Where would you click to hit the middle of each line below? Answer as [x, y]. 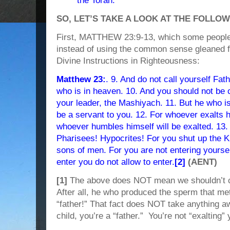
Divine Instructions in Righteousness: [128, 61]
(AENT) [201, 162]
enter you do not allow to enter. [116, 162]
